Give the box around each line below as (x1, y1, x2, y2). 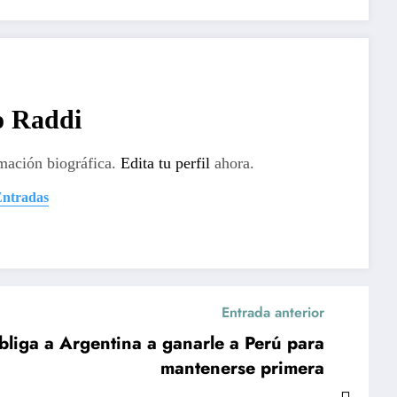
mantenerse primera (160, 355, 324, 382)
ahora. (210, 153, 254, 172)
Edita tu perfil (121, 153, 210, 172)
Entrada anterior (221, 302, 324, 323)
